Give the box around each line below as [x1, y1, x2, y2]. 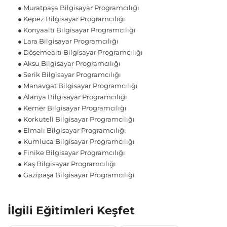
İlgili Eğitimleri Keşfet [8, 204, 135, 217]
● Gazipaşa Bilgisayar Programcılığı [18, 171, 135, 179]
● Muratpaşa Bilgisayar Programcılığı [18, 4, 139, 12]
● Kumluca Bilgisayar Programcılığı [18, 137, 135, 146]
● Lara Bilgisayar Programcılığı [18, 37, 119, 46]
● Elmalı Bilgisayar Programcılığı [18, 126, 126, 135]
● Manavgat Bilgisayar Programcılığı [18, 82, 138, 90]
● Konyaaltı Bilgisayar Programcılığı [18, 26, 136, 34]
